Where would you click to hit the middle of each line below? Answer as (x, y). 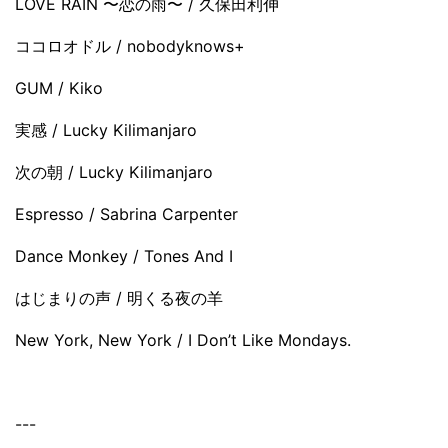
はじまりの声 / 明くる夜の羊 (119, 297)
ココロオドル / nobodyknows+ (130, 45)
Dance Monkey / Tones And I (124, 255)
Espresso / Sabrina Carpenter (126, 213)
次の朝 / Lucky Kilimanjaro (114, 171)
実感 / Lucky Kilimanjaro (106, 129)
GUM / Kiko (59, 87)
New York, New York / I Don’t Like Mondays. (183, 339)
